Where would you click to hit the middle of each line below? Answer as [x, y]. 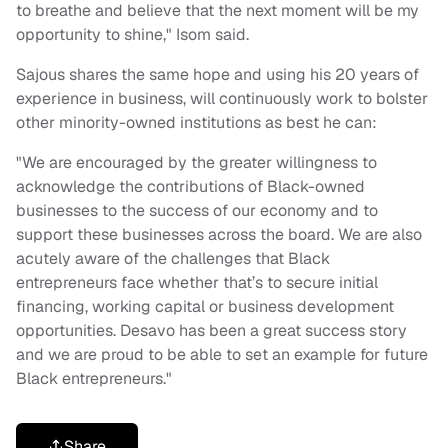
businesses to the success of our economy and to [197, 210]
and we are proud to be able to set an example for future [222, 354]
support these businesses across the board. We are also [219, 234]
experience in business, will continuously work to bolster [222, 98]
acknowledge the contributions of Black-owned [190, 186]
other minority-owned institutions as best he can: [196, 122]
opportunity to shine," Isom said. [134, 34]
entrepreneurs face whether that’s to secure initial [197, 282]
